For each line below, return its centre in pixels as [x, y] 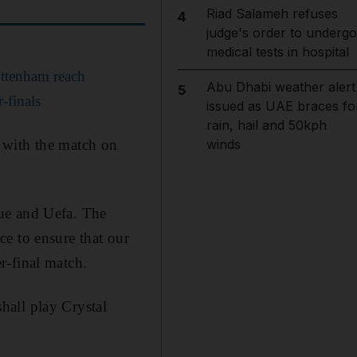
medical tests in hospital [277, 52]
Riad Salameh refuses [272, 14]
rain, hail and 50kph [266, 125]
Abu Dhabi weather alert [280, 87]
